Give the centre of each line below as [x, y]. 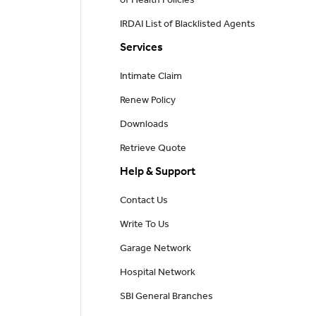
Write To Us [144, 226]
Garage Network [155, 250]
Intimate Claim [151, 78]
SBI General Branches [166, 298]
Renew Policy [147, 102]
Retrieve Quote [153, 150]
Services [141, 49]
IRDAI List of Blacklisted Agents [187, 26]
